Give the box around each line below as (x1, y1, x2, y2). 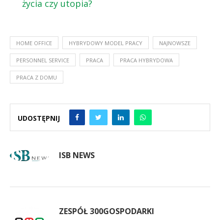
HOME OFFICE (16, 39, 52, 47)
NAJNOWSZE (159, 39, 191, 47)
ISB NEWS (59, 149, 95, 161)
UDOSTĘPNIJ (18, 113, 60, 123)
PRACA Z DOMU (16, 73, 57, 81)
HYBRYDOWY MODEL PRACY (69, 39, 142, 47)
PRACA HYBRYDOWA (120, 56, 173, 64)
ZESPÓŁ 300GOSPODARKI (59, 205, 154, 217)
